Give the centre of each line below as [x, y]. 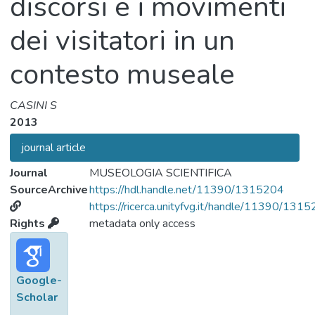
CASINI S [33, 105]
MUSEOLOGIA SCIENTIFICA [160, 173]
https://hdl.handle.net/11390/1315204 [186, 190]
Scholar [37, 297]
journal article [53, 148]
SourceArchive [49, 190]
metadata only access [142, 224]
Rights [29, 224]
